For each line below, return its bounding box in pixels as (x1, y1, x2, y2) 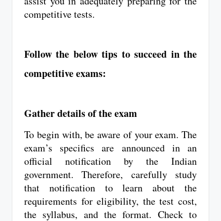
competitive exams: (24, 66, 110, 81)
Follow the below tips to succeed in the (24, 47, 197, 62)
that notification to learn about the (24, 181, 197, 195)
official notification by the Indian (24, 154, 197, 168)
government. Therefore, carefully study (24, 168, 197, 182)
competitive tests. (24, 7, 95, 21)
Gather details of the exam (24, 106, 137, 121)
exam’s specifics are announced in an (24, 141, 197, 155)
